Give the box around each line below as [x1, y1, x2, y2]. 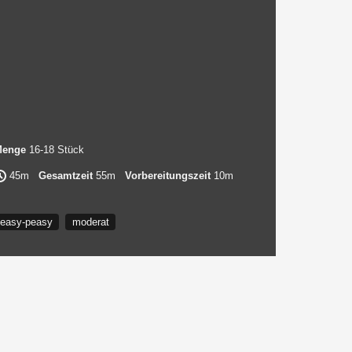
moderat [71, 215, 109, 228]
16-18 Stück [25, 143, 84, 156]
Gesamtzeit [38, 169, 93, 181]
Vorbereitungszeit [124, 169, 211, 181]
